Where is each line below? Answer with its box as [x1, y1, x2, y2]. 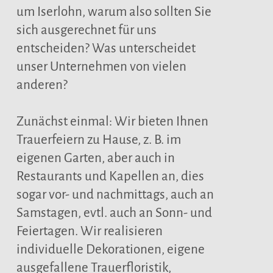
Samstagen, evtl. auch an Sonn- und [16, 206, 212, 220]
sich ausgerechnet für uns [16, 23, 157, 37]
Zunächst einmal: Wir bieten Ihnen [16, 115, 208, 129]
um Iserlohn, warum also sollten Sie [16, 5, 211, 19]
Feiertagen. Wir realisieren [16, 224, 163, 238]
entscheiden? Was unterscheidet [16, 41, 196, 55]
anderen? [16, 78, 68, 92]
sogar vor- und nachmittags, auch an [16, 188, 214, 202]
